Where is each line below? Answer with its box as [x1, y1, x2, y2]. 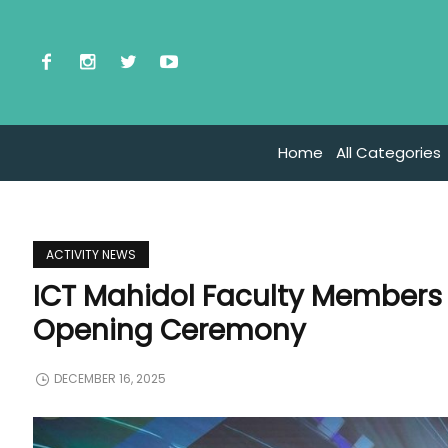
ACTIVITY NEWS [46, 246, 137, 263]
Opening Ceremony [33, 311, 307, 350]
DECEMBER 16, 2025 [54, 370, 167, 388]
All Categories [335, 142, 441, 164]
